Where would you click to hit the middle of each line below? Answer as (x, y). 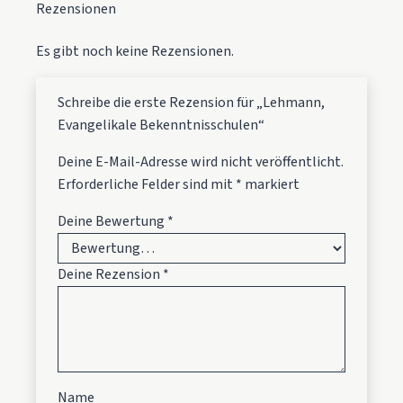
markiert (271, 185)
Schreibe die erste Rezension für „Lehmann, (191, 103)
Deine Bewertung (112, 222)
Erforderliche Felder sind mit (147, 185)
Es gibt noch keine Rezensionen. (135, 52)
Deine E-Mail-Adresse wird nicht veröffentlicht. (201, 162)
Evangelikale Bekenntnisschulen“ (161, 125)
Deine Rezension (110, 275)
